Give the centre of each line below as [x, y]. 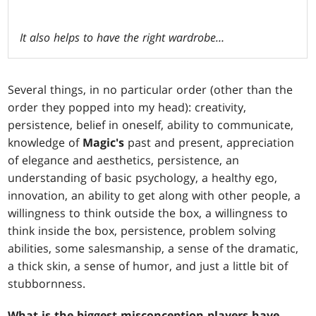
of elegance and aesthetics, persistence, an [124, 160]
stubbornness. [47, 284]
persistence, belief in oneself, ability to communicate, [151, 125]
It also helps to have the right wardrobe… [122, 38]
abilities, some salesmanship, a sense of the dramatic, [153, 249]
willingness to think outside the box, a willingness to [148, 213]
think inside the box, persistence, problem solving [142, 231]
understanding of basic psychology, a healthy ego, [143, 178]
